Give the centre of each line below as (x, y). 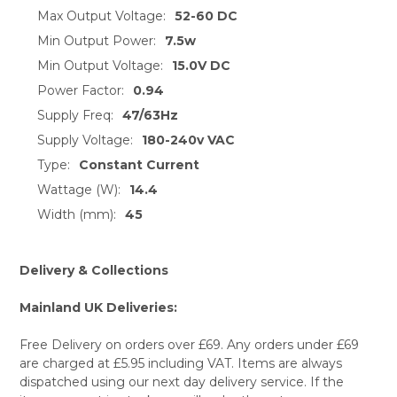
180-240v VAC (189, 140)
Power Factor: (80, 91)
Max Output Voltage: (101, 16)
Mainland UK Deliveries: (98, 308)
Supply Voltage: (85, 140)
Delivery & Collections (93, 271)
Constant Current (140, 165)
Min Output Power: (96, 41)
